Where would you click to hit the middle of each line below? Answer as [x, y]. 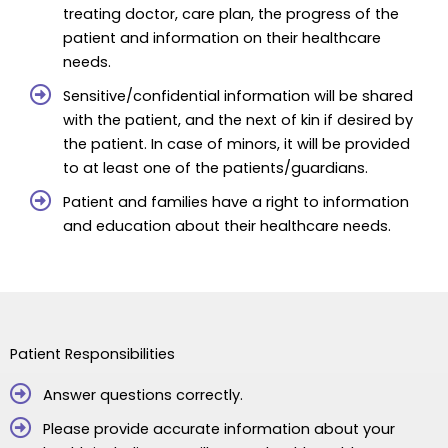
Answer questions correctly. [142, 395]
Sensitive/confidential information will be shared [237, 95]
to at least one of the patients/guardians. [215, 167]
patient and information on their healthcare [221, 37]
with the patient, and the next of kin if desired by [237, 119]
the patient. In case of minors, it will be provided [236, 143]
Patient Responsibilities [92, 354]
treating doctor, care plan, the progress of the [230, 13]
